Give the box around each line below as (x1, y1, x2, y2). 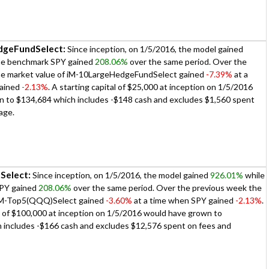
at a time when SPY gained (132, 195, 235, 206)
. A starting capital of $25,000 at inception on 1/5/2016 (48, 82, 253, 92)
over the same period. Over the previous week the (71, 183, 262, 193)
